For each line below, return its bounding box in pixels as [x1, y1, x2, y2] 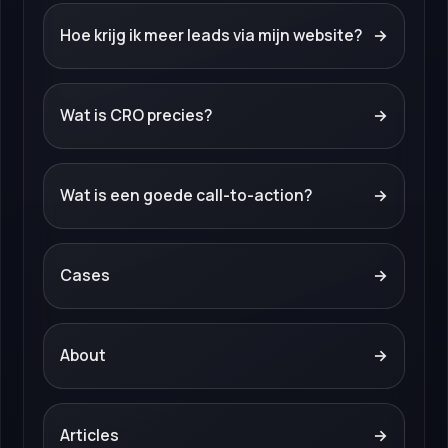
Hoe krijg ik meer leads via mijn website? [59, 24, 363, 47]
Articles [59, 423, 119, 446]
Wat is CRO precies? [59, 104, 213, 126]
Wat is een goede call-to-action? [59, 183, 313, 206]
